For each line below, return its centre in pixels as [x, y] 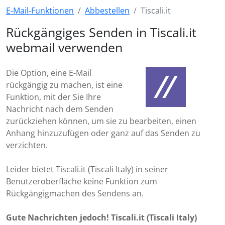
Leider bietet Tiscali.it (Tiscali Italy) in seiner [87, 169]
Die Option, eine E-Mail [49, 73]
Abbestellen [107, 11]
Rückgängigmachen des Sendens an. [75, 193]
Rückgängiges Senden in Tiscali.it [101, 32]
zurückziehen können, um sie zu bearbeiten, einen [101, 121]
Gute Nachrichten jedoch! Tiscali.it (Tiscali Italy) [101, 217]
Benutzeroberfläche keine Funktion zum [82, 181]
